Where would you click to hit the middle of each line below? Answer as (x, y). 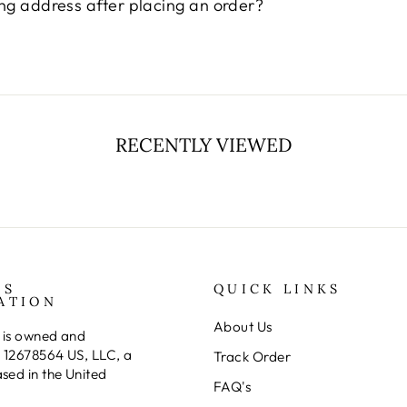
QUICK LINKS (278, 289)
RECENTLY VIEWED (203, 145)
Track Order (252, 357)
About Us (243, 327)
